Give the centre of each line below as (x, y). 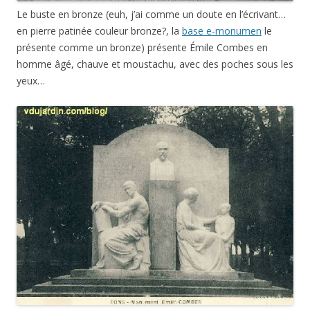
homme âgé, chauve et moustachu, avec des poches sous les (155, 64)
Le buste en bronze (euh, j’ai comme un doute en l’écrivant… (151, 14)
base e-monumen (222, 30)
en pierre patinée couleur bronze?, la (99, 30)
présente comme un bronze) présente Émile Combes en (142, 47)
